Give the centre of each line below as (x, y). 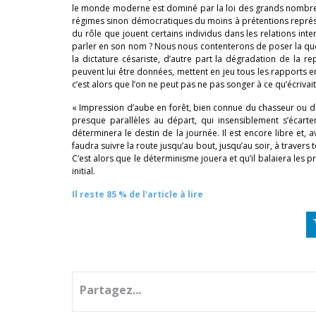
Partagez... (110, 290)
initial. (84, 171)
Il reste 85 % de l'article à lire (138, 194)
